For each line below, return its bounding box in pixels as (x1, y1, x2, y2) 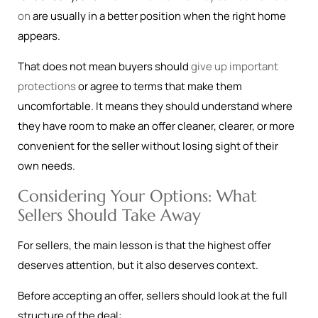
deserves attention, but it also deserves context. (18, 258, 258, 273)
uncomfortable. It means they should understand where (18, 99, 292, 114)
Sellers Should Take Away (18, 205, 201, 225)
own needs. (18, 158, 75, 173)
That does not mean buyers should (18, 59, 191, 74)
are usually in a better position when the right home (31, 9, 286, 23)
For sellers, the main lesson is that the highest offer (18, 238, 271, 253)
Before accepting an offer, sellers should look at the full (18, 288, 287, 303)
